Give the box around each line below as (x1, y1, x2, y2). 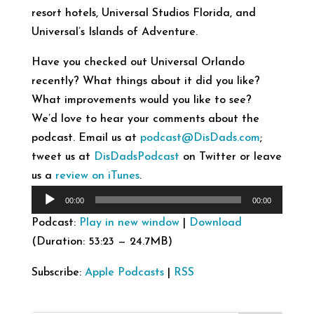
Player (30, 207, 64, 219)
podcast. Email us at (31, 132, 140, 144)
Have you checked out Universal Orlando (31, 57, 245, 68)
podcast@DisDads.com (139, 132, 260, 144)
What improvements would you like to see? (31, 95, 252, 106)
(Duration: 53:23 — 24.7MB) (31, 236, 172, 247)
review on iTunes (55, 170, 139, 182)
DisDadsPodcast (93, 151, 179, 163)
